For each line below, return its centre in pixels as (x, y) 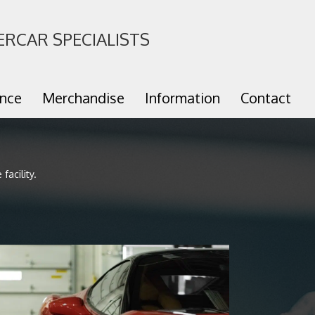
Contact (265, 97)
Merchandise (83, 97)
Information (182, 97)
